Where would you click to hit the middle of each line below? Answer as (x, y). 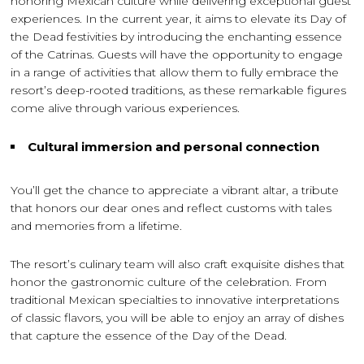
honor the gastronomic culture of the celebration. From (169, 282)
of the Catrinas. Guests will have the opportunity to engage (177, 55)
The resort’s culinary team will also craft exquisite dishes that (178, 264)
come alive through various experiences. (126, 108)
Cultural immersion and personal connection (174, 147)
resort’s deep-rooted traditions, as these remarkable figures (179, 91)
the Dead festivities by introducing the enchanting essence (177, 37)
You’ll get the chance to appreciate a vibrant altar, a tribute (175, 191)
